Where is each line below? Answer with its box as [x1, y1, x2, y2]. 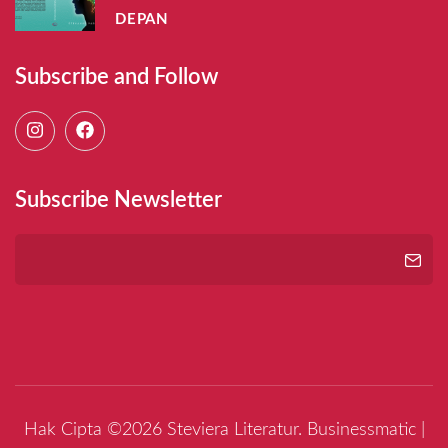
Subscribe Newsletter [15, 188, 222, 211]
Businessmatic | [306, 421, 425, 440]
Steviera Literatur [166, 421, 298, 440]
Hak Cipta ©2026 [23, 421, 167, 440]
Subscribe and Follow [15, 65, 218, 88]
